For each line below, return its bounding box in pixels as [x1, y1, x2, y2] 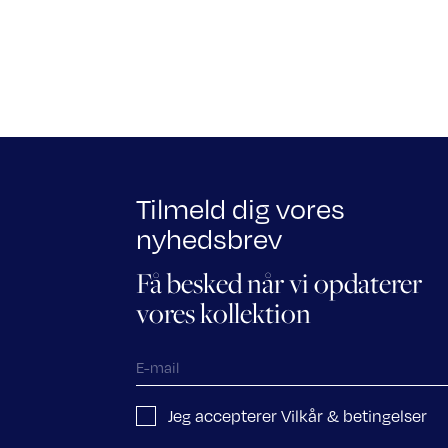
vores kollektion [136, 294, 311, 333]
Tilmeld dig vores [136, 188, 345, 227]
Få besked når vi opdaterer [136, 264, 422, 303]
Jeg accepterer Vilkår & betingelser [168, 404, 427, 427]
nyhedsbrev [136, 218, 282, 257]
